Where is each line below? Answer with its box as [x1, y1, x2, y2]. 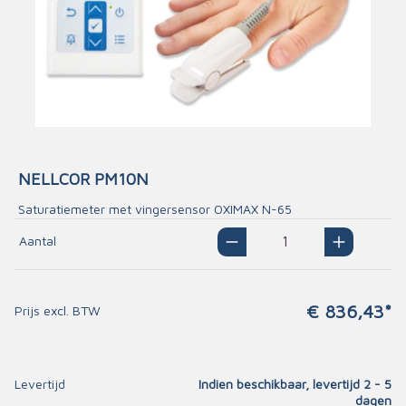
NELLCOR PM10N [18, 169, 149, 188]
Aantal [19, 233, 56, 248]
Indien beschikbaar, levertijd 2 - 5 [198, 376, 391, 391]
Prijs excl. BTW [14, 303, 101, 318]
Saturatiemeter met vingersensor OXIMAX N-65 [18, 201, 292, 217]
